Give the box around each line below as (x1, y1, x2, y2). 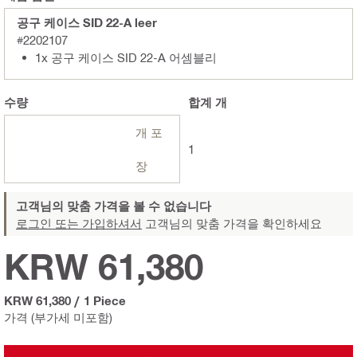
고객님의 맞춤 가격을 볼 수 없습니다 (16, 198, 211, 213)
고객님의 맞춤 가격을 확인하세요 (142, 215, 322, 230)
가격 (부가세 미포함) (4, 309, 112, 324)
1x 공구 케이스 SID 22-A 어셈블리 (35, 49, 217, 65)
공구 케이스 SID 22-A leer (17, 14, 157, 29)
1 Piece (84, 292, 126, 308)
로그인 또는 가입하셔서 (16, 215, 142, 230)
